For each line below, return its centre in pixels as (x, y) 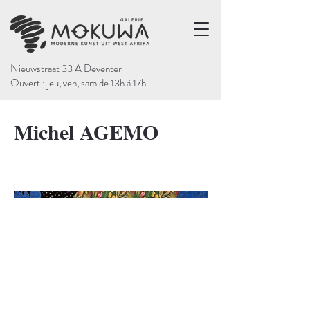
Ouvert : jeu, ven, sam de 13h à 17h (78, 83)
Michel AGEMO (86, 131)
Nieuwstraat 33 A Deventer (66, 69)
